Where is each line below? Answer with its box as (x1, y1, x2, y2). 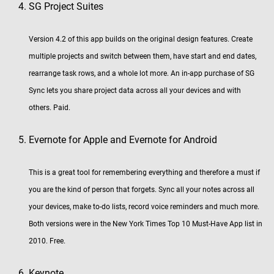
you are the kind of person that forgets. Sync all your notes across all (29, 185, 254, 194)
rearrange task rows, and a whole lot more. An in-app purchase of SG (29, 69, 254, 78)
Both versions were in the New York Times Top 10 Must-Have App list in (29, 220, 262, 228)
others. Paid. (29, 103, 70, 112)
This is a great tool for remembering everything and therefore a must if (29, 168, 260, 177)
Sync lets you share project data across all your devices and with (29, 86, 241, 95)
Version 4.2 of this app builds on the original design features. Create (29, 35, 253, 43)
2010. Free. (29, 237, 65, 245)
